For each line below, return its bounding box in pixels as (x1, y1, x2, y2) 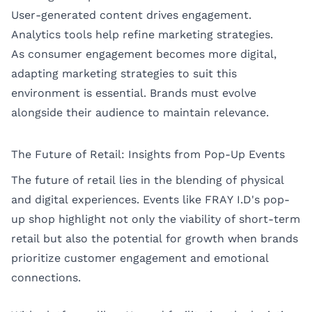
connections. (11, 271, 81, 285)
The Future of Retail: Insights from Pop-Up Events (11, 147, 285, 161)
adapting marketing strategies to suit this (11, 66, 237, 80)
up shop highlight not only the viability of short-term (11, 212, 300, 226)
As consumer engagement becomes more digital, (11, 47, 276, 61)
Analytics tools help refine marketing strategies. (11, 27, 273, 41)
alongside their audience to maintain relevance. (11, 105, 269, 119)
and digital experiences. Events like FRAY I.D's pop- (11, 193, 290, 207)
